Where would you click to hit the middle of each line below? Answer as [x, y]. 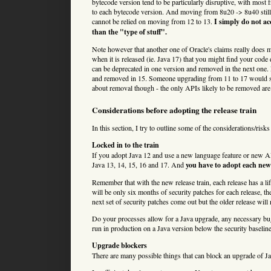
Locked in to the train [126, 145]
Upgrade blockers [119, 245]
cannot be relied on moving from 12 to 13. [153, 21]
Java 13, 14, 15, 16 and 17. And [139, 164]
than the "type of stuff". [129, 31]
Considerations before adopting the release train [174, 110]
